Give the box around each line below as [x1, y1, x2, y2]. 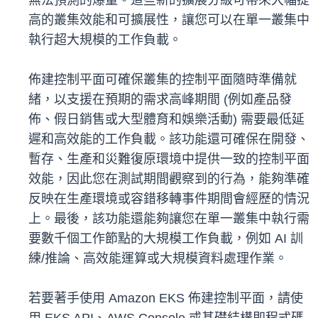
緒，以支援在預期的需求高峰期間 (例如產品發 [28, 92, 292, 107]
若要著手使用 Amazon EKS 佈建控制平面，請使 [28, 291, 303, 306]
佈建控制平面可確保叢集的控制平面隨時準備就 [28, 72, 297, 87]
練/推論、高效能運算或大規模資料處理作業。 [28, 251, 287, 266]
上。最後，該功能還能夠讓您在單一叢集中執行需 [28, 212, 309, 226]
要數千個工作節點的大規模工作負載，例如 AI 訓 [28, 231, 303, 246]
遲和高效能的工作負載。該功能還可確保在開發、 [28, 132, 309, 147]
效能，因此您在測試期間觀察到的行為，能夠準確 [28, 172, 309, 187]
